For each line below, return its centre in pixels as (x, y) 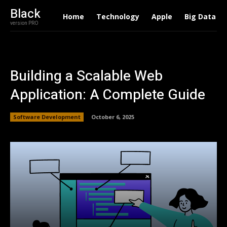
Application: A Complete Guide (108, 95)
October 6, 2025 (113, 117)
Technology (118, 16)
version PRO (24, 23)
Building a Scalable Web (86, 76)
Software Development (47, 117)
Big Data (200, 16)
